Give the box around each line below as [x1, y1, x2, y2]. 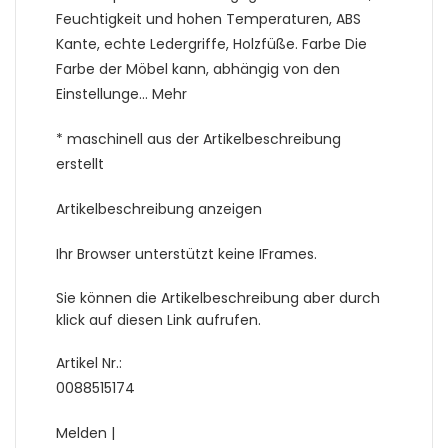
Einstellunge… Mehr [56, 84, 187, 105]
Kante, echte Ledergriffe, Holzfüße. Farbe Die [56, 34, 367, 55]
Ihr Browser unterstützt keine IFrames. [56, 244, 317, 265]
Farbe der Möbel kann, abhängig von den [56, 59, 340, 80]
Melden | [56, 423, 115, 444]
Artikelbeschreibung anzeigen [56, 199, 262, 220]
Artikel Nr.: [56, 353, 122, 374]
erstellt [56, 154, 104, 175]
